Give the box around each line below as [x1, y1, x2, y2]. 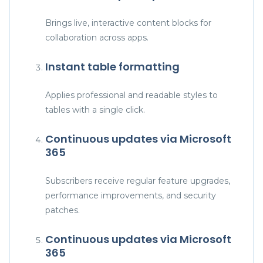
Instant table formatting [45, 59, 180, 74]
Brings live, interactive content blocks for [45, 17, 211, 28]
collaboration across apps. [45, 32, 149, 43]
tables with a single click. [45, 104, 145, 115]
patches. [45, 204, 80, 215]
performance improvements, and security [45, 190, 216, 201]
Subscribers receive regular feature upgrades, [45, 175, 230, 186]
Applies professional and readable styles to [45, 89, 218, 100]
